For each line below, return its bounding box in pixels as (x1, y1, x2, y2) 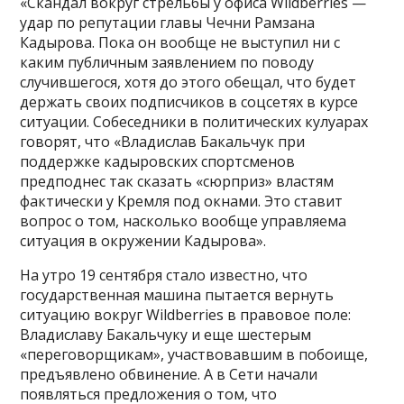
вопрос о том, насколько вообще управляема (20, 211, 347, 232)
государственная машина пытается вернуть (20, 285, 335, 306)
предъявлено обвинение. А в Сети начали (20, 364, 318, 385)
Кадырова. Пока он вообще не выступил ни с (20, 32, 341, 53)
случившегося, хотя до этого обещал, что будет (20, 72, 357, 93)
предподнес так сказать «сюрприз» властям (20, 171, 335, 192)
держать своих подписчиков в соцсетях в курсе (20, 92, 359, 113)
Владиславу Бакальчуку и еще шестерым (20, 325, 312, 345)
